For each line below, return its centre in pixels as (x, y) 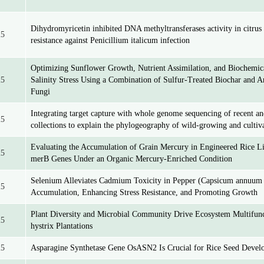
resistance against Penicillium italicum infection (110, 40)
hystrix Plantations (62, 226)
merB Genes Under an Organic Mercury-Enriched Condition (131, 159)
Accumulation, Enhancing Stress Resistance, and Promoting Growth (144, 192)
